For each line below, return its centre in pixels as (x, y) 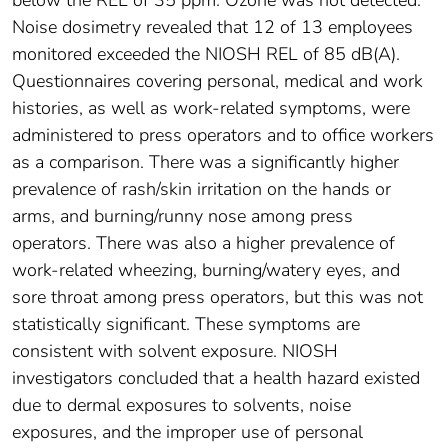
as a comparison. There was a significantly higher (205, 162)
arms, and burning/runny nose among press (182, 216)
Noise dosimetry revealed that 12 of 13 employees (212, 27)
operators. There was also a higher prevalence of (203, 243)
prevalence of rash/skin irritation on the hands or (201, 189)
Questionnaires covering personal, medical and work (217, 81)
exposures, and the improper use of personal (187, 432)
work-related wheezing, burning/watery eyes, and (206, 270)
